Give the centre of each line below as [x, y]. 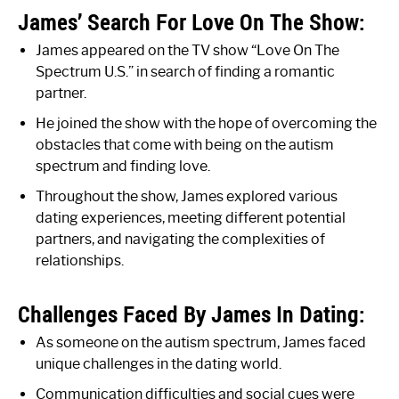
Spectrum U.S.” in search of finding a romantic [185, 72]
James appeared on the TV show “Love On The [187, 51]
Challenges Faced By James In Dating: [191, 315]
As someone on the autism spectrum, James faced [201, 343]
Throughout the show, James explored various [187, 197]
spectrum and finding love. [123, 167]
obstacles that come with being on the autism [185, 145]
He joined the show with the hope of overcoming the [206, 124]
